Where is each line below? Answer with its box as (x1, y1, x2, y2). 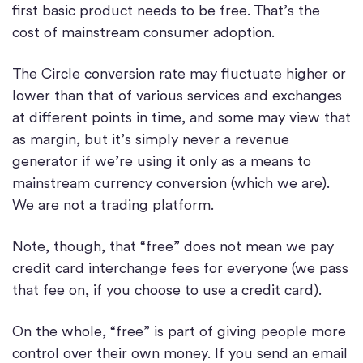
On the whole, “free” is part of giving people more (12, 322, 346, 340)
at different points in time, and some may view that (12, 109, 351, 126)
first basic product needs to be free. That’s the (12, 2, 320, 19)
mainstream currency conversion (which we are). (12, 174, 330, 192)
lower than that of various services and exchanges (12, 87, 342, 105)
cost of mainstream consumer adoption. (12, 23, 275, 41)
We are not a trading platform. (12, 196, 214, 214)
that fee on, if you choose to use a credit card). (12, 281, 322, 299)
